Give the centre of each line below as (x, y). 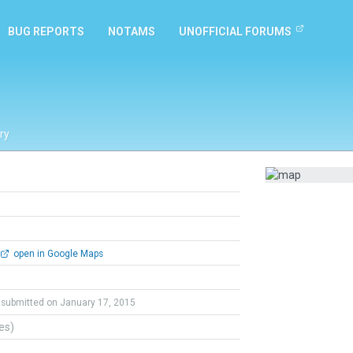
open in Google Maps (57, 254)
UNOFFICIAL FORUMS (235, 32)
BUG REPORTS (46, 32)
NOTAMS (132, 32)
